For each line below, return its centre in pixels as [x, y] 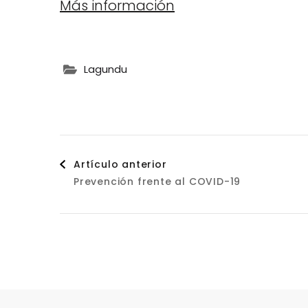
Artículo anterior [120, 164]
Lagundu [106, 69]
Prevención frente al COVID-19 [157, 181]
